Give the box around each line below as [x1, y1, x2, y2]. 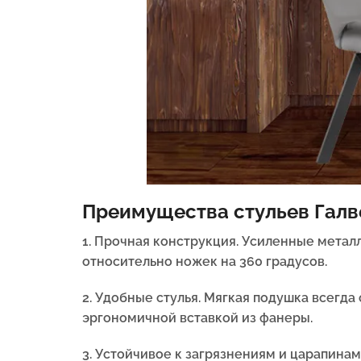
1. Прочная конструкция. [82, 234, 242, 250]
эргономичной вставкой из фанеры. [82, 310, 313, 326]
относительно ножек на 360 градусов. [82, 254, 327, 270]
